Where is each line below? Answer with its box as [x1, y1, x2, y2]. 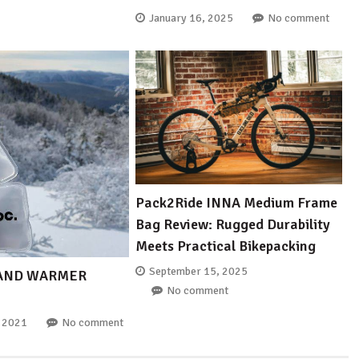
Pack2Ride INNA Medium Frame [135, 193, 338, 212]
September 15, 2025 [149, 264, 248, 279]
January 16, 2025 [149, 11, 234, 26]
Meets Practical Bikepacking [135, 236, 317, 255]
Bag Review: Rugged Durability [135, 215, 331, 233]
